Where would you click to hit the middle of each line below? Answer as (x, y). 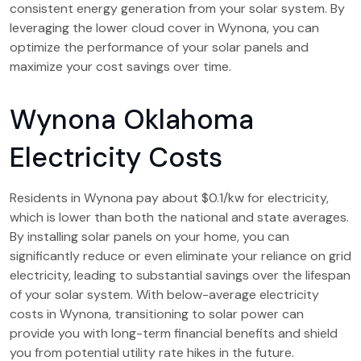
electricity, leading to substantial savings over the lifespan (180, 275)
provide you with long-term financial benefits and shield (174, 333)
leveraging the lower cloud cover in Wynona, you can (164, 28)
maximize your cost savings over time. (120, 66)
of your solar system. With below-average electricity (164, 295)
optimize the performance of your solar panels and (159, 47)
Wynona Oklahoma (132, 120)
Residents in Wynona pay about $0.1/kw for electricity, (169, 198)
